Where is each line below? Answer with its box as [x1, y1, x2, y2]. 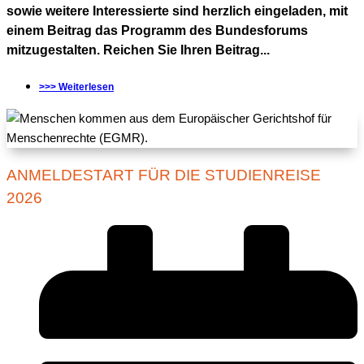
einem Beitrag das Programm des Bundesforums [6, 24, 308, 38]
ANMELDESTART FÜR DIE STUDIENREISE [6, 167, 321, 184]
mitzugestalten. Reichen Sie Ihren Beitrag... [6, 43, 270, 58]
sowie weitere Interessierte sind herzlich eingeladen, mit [6, 4, 348, 19]
